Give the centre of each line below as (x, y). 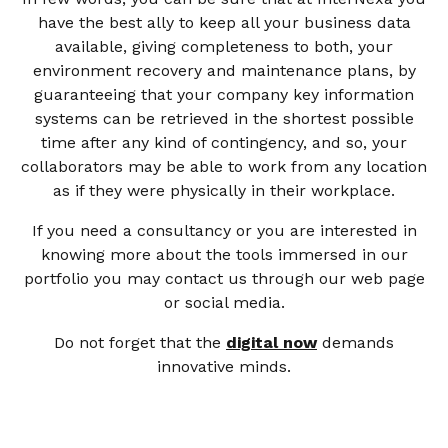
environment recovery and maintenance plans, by (224, 70)
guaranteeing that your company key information (224, 94)
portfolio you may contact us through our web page (224, 278)
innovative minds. (224, 366)
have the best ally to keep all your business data (224, 22)
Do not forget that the (137, 342)
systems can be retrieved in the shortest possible (224, 118)
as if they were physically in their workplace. (224, 190)
